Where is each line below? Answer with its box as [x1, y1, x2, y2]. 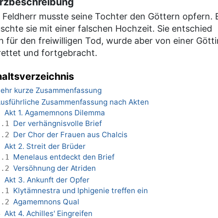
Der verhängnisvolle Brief [13, 118, 102, 128]
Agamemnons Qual [13, 197, 79, 207]
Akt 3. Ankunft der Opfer [4, 175, 90, 184]
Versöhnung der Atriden [13, 163, 96, 173]
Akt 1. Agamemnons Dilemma [4, 108, 105, 117]
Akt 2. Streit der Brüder [4, 141, 86, 151]
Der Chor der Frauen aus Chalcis [13, 130, 127, 140]
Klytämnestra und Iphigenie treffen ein [13, 185, 148, 195]
